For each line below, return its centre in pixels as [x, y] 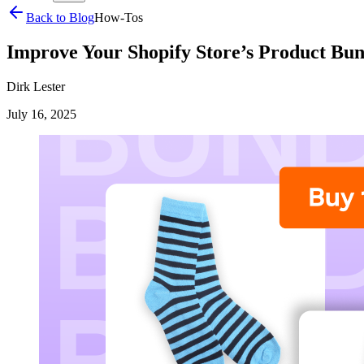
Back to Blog [60, 17]
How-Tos [119, 17]
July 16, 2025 [41, 114]
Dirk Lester [36, 86]
